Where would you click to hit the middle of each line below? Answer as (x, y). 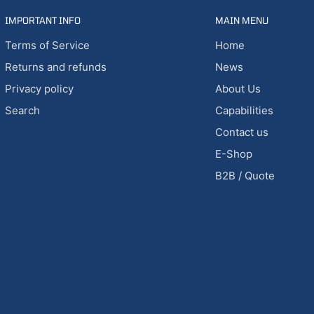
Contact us (241, 132)
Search (22, 111)
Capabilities (244, 111)
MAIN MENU (241, 20)
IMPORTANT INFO (42, 20)
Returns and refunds (55, 67)
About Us (238, 89)
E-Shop (233, 154)
